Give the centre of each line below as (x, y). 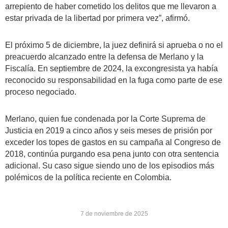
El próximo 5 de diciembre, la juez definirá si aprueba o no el (114, 45)
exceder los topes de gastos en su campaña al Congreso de (113, 142)
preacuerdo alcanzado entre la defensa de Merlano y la (104, 57)
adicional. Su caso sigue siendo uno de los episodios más (110, 166)
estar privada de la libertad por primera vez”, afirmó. (97, 18)
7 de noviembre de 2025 (114, 214)
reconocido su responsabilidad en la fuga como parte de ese (114, 80)
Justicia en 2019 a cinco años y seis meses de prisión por (109, 131)
